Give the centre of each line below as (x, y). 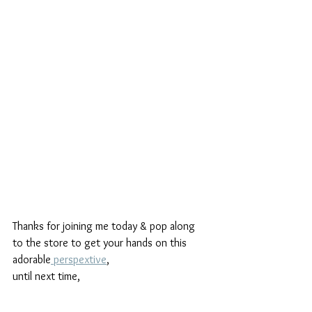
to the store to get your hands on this (101, 243)
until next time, (46, 276)
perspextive (79, 260)
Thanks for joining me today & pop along (105, 226)
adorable (32, 260)
